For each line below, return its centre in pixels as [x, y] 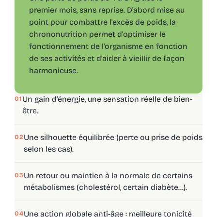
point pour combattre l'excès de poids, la [102, 22]
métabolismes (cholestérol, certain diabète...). [105, 187]
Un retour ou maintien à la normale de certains [108, 175]
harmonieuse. [53, 70]
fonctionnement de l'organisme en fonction [108, 46]
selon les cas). [48, 149]
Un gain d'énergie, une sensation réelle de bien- [107, 99]
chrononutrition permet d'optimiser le [97, 34]
